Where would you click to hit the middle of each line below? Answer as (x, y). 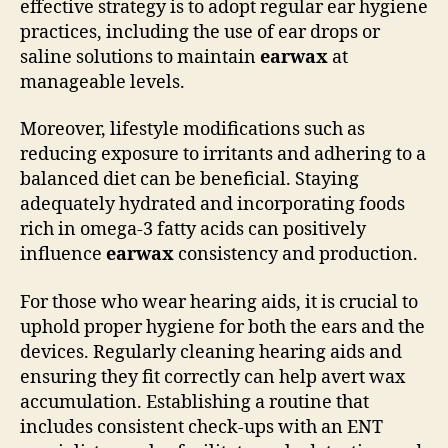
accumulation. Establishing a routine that (194, 402)
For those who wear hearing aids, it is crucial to (219, 302)
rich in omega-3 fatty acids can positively (193, 229)
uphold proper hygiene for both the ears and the (222, 327)
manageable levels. (102, 82)
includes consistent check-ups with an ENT (201, 427)
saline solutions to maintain (140, 57)
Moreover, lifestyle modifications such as (192, 129)
